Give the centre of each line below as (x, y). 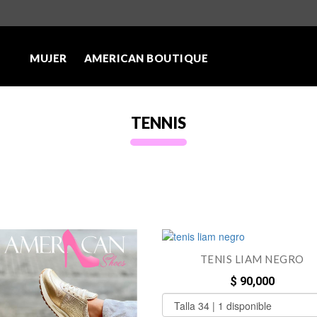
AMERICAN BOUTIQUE (146, 58)
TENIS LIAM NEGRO (252, 259)
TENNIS (158, 123)
